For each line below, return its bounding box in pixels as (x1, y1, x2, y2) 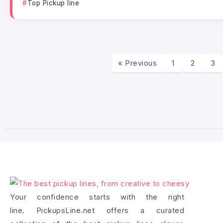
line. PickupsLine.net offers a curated (10, 206, 184, 215)
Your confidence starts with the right (10, 192, 184, 202)
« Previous (118, 58, 157, 68)
